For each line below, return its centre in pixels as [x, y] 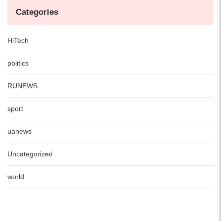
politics [18, 63]
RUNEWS [22, 86]
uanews [19, 131]
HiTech [18, 40]
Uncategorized [30, 154]
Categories [37, 12]
